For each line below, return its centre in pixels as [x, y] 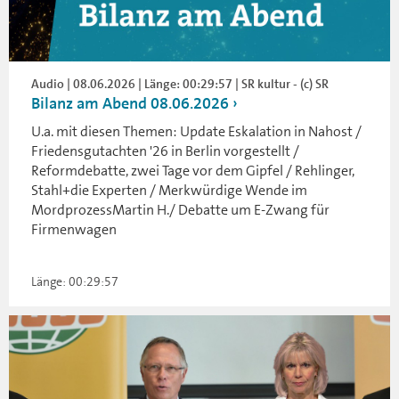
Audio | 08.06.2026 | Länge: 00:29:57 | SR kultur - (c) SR [180, 84]
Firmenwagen [74, 229]
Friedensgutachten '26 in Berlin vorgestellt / [165, 151]
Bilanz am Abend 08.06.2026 [130, 103]
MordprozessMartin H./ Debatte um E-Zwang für [180, 210]
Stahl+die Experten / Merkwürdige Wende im [169, 190]
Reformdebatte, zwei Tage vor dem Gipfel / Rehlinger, [193, 171]
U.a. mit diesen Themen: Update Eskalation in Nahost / [196, 131]
